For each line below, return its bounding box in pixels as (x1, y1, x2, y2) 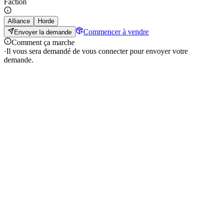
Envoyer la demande (14, 28, 72, 36)
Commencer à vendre (83, 27, 149, 36)
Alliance (8, 17, 30, 25)
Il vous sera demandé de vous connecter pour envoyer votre (6, 46, 188, 55)
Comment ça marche (12, 38, 75, 46)
